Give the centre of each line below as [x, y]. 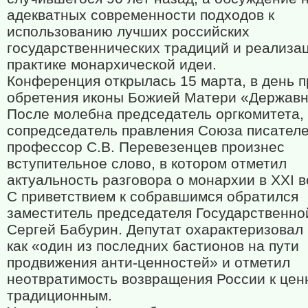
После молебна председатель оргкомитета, [155, 114]
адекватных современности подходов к [141, 15]
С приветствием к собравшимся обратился [153, 197]
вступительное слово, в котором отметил [147, 164]
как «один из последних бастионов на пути [153, 246]
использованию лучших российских [128, 32]
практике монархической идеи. [112, 65]
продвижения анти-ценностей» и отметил [148, 263]
